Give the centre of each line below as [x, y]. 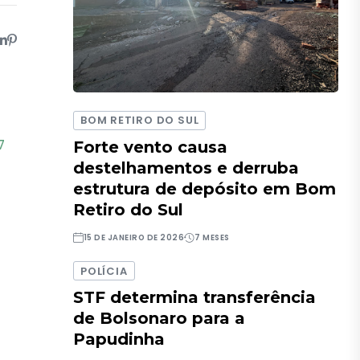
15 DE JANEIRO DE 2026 [134, 237]
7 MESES [212, 237]
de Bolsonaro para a [160, 319]
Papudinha [119, 340]
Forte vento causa [151, 147]
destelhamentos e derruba [186, 168]
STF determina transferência [195, 298]
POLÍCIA [104, 271]
